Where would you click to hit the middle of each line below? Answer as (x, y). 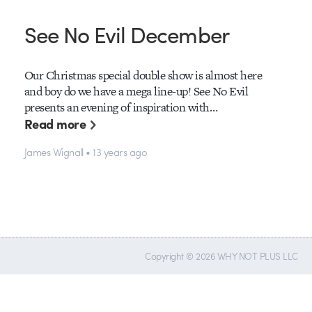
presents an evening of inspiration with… (121, 108)
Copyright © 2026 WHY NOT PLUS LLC (221, 256)
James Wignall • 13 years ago (86, 151)
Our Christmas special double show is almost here (143, 76)
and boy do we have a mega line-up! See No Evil (136, 92)
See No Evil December (126, 33)
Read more (55, 124)
